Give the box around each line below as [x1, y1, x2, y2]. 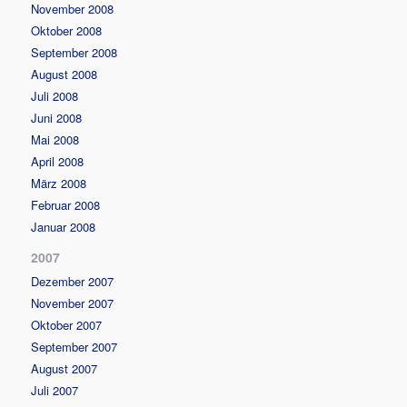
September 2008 [31, 43, 118, 61]
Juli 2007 [31, 381, 79, 399]
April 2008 [31, 152, 84, 170]
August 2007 [31, 359, 98, 377]
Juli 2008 [31, 86, 79, 104]
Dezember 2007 [31, 272, 114, 290]
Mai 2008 [31, 130, 80, 148]
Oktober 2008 [31, 21, 103, 39]
